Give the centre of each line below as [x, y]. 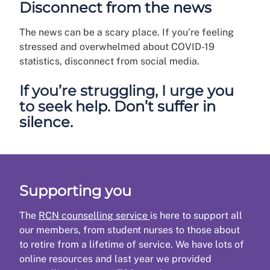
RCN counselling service [94, 215]
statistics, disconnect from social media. [109, 61]
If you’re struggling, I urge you [127, 90]
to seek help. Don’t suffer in [118, 106]
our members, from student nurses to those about [130, 230]
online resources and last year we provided [115, 259]
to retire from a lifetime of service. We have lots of [132, 244]
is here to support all [196, 215]
